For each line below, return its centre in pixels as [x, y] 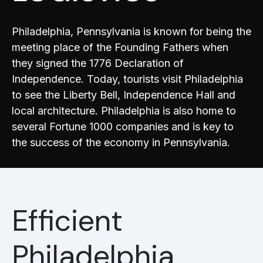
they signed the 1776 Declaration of [98, 63]
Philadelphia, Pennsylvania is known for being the [131, 31]
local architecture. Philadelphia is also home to [124, 111]
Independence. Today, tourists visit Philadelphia [127, 79]
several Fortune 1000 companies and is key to [123, 127]
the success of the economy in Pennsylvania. [121, 142]
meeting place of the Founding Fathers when [120, 47]
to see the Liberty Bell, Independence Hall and [124, 95]
